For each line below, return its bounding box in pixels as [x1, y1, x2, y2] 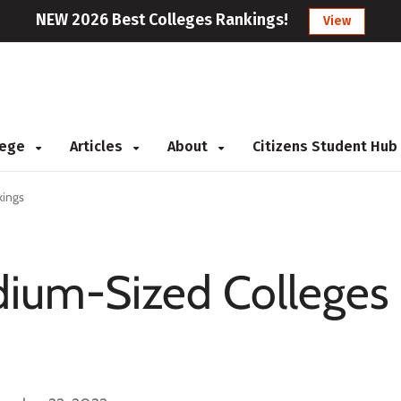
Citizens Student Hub [252, 138, 397, 155]
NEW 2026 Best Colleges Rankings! [36, 10, 288, 30]
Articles [70, 138, 126, 155]
